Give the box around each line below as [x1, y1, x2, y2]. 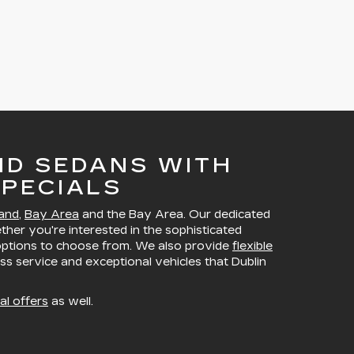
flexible [232, 239, 273, 253]
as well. [48, 295, 93, 308]
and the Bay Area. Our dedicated [79, 208, 270, 221]
